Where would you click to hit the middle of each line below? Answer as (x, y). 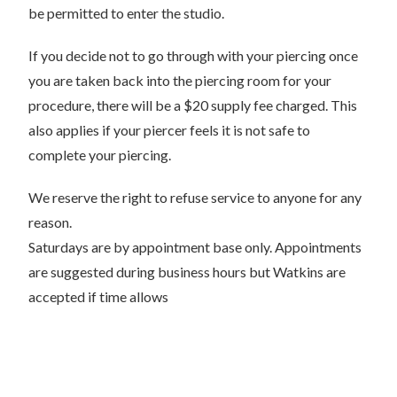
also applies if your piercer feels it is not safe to (170, 130)
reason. (51, 222)
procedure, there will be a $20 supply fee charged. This (193, 105)
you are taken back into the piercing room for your (180, 80)
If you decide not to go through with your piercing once (194, 55)
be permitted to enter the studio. (127, 13)
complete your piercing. (100, 155)
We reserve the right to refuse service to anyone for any (195, 197)
